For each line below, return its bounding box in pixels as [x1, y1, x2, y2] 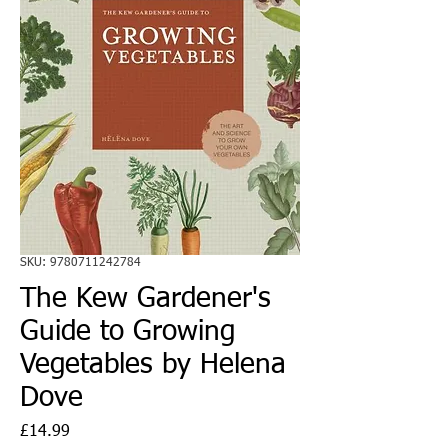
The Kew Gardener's [20, 284, 271, 313]
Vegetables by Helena [20, 350, 286, 379]
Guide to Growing [20, 317, 235, 346]
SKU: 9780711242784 [20, 256, 141, 269]
